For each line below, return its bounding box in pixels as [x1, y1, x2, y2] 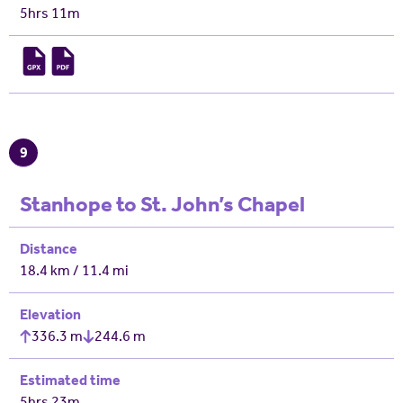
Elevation [20, 306, 81, 323]
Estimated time [20, 372, 121, 389]
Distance [20, 240, 77, 257]
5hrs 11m [20, 4, 80, 22]
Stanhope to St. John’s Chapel [20, 192, 305, 217]
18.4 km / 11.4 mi [20, 262, 129, 279]
